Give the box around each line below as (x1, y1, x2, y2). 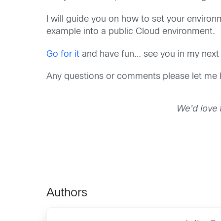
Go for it (46, 50, 80, 59)
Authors (46, 187, 88, 199)
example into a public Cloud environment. (46, 28, 216, 37)
